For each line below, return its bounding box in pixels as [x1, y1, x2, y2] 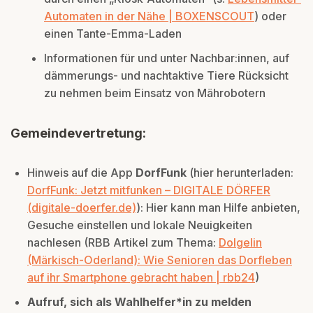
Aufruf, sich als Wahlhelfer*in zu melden [27, 294, 252, 309]
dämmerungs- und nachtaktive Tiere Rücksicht [44, 68, 289, 82]
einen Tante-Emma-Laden [44, 26, 182, 41]
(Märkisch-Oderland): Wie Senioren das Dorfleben [27, 252, 292, 267]
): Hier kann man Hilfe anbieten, [136, 200, 300, 214]
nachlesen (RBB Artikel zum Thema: [27, 235, 219, 249]
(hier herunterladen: [187, 165, 293, 180]
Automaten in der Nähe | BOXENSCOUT [44, 8, 254, 23]
